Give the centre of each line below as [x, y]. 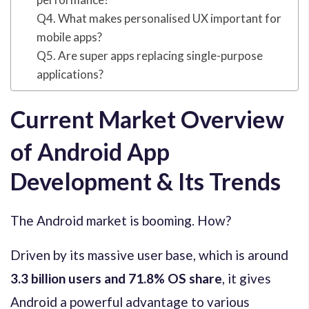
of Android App [90, 151]
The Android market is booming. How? [121, 220]
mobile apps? [70, 37]
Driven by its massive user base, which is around [149, 255]
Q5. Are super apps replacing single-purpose [150, 55]
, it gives [247, 278]
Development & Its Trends [146, 181]
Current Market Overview [147, 119]
